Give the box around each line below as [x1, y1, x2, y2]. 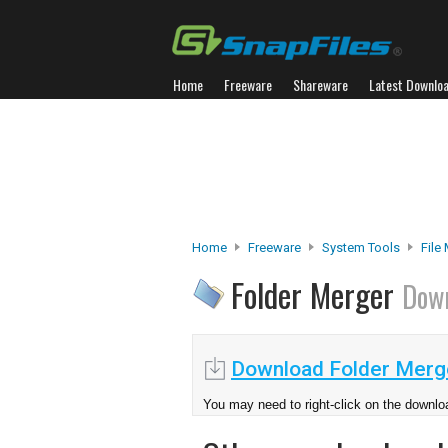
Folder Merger [231, 270, 402, 319]
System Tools [322, 240, 400, 255]
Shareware [293, 74, 348, 95]
